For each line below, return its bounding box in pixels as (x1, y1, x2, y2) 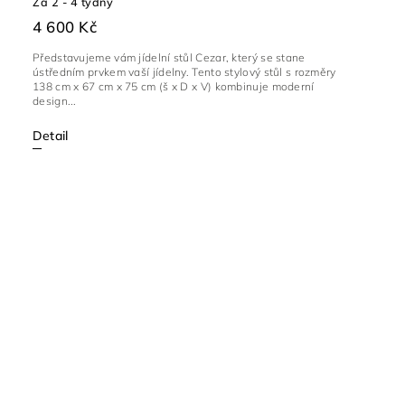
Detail (33, 127, 69, 144)
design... (33, 93, 77, 108)
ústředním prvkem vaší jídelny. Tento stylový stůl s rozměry (33, 64, 336, 79)
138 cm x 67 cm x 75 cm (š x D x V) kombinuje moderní (33, 79, 315, 93)
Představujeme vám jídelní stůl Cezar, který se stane (33, 50, 306, 64)
